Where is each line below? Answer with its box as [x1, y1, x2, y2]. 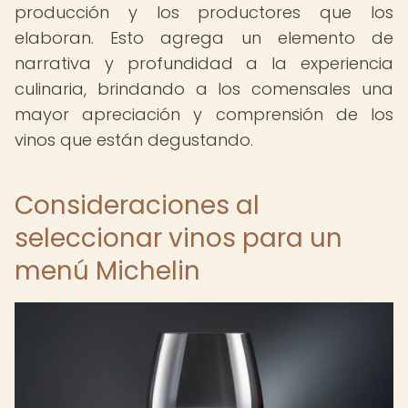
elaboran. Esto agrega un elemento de [15, 26, 393, 49]
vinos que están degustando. [15, 128, 253, 151]
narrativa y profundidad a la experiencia [15, 52, 393, 75]
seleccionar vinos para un [15, 220, 342, 256]
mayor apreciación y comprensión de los [15, 103, 393, 126]
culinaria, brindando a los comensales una [15, 77, 393, 100]
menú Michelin [15, 253, 200, 289]
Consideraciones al [15, 188, 260, 223]
